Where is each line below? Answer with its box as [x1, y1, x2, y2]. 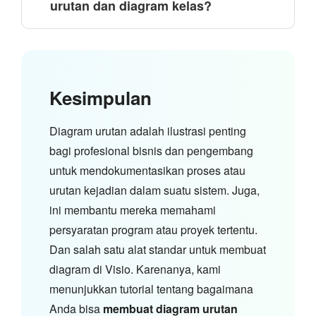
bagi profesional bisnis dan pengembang [49, 142, 253, 159]
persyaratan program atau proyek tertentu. [49, 221, 257, 238]
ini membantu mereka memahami [49, 201, 216, 218]
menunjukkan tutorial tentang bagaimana [49, 280, 253, 297]
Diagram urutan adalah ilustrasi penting [49, 122, 246, 139]
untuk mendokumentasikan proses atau [49, 162, 245, 178]
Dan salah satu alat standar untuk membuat [49, 241, 266, 257]
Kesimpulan [49, 84, 152, 111]
